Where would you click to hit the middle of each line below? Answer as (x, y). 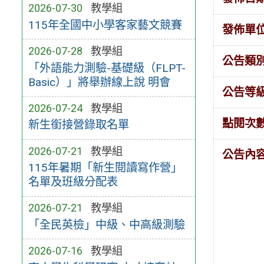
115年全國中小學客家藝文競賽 (105, 25)
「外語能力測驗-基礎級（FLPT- (107, 68)
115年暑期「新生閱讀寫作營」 (105, 168)
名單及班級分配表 (73, 182)
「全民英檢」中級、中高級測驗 (106, 225)
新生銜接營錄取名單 (78, 125)
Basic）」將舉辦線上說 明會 (99, 82)
